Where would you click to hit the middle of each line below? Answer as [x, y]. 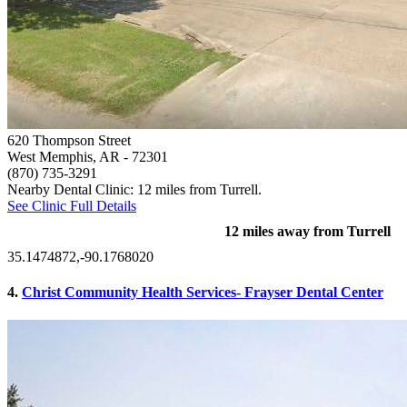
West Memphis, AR [64, 156]
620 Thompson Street [69, 140]
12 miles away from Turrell [308, 231]
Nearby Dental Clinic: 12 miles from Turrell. [134, 189]
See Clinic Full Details [72, 205]
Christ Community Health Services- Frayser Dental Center [203, 292]
